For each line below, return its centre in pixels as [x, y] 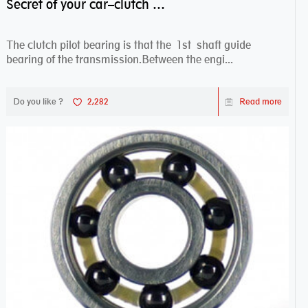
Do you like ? [38, 101]
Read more [261, 101]
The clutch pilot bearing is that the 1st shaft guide [128, 45]
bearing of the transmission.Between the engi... [119, 59]
